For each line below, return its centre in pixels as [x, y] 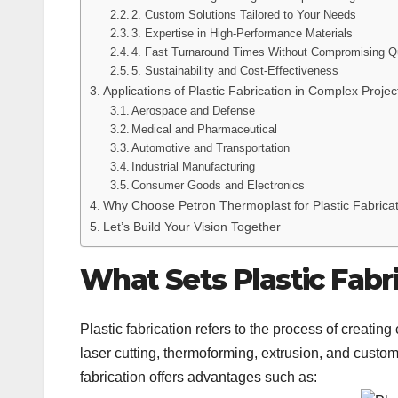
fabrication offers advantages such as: [199, 378]
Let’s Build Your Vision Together [191, 226]
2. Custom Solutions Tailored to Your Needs [244, 14]
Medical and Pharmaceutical [205, 129]
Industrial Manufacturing [194, 166]
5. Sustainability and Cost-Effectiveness [235, 70]
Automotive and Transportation [211, 147]
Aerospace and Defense [194, 110]
